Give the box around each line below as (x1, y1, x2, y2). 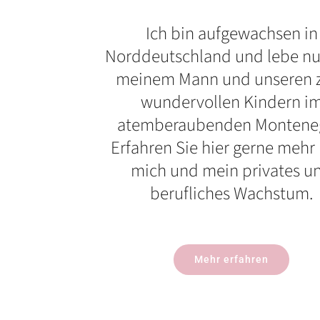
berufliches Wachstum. (150, 181, 314, 207)
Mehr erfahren (194, 254, 269, 266)
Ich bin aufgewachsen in (145, 21, 318, 47)
